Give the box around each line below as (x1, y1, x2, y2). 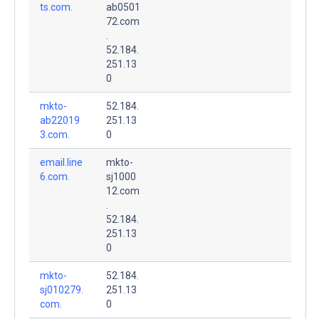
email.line (40, 156, 83, 168)
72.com (106, 15, 140, 27)
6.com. (40, 170, 70, 182)
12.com (106, 184, 140, 197)
